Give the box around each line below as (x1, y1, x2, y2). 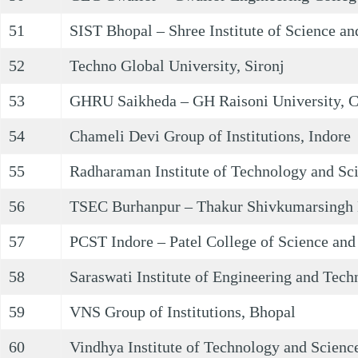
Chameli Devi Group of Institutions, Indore (70, 127, 351, 145)
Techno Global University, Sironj (70, 57, 284, 74)
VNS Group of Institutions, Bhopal (70, 303, 296, 320)
